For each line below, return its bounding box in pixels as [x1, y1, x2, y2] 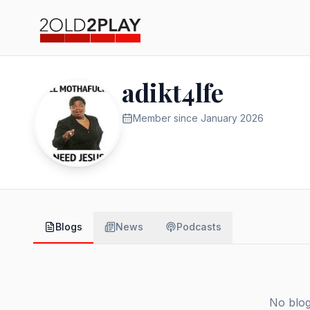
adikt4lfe [122, 75, 224, 109]
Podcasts [176, 221, 221, 232]
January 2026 [201, 112, 264, 124]
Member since [133, 112, 201, 124]
